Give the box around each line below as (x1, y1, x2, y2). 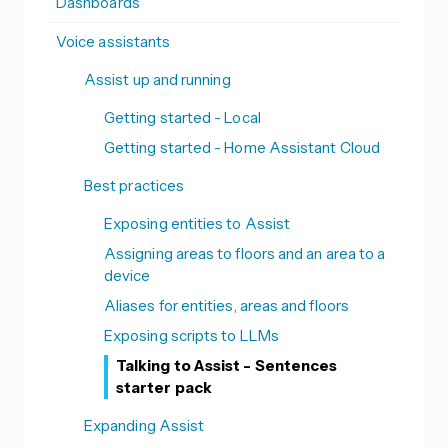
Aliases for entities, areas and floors (104, 296, 349, 316)
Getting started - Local (104, 108, 261, 128)
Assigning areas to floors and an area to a (104, 244, 386, 264)
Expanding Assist (84, 416, 205, 436)
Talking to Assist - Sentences (116, 356, 338, 376)
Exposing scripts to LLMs (104, 326, 279, 346)
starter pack (116, 378, 212, 398)
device (104, 266, 151, 286)
